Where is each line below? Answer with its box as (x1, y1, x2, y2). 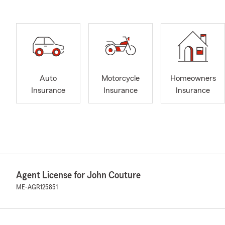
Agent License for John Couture (16, 170, 141, 180)
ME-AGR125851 (16, 184, 58, 191)
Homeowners (170, 74, 216, 83)
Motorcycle (101, 74, 140, 83)
